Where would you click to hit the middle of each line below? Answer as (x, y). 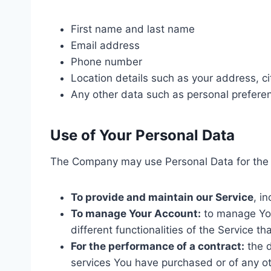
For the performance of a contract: (158, 246)
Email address (105, 45)
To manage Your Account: (136, 213)
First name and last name (133, 29)
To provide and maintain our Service (162, 197)
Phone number (106, 61)
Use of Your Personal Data (142, 135)
